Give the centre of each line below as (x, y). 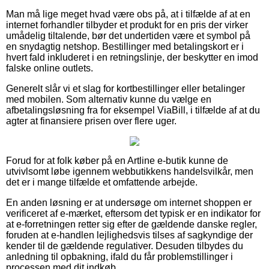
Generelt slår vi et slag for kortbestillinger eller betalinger (125, 88)
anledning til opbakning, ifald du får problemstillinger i (119, 256)
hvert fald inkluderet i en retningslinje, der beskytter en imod (132, 57)
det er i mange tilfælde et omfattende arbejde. (102, 182)
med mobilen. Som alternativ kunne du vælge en (109, 99)
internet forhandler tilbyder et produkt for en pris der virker (127, 25)
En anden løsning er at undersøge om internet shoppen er (129, 202)
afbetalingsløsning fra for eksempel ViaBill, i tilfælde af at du (133, 110)
